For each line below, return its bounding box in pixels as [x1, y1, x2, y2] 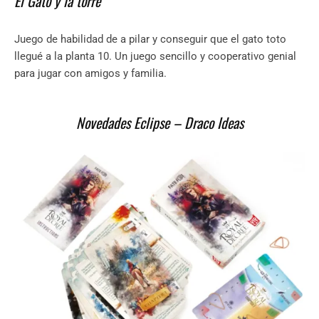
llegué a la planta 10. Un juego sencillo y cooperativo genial [14, 50, 296, 63]
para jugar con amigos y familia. [14, 67, 167, 80]
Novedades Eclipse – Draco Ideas [75, 112, 244, 134]
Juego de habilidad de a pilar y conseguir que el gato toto [14, 33, 286, 46]
